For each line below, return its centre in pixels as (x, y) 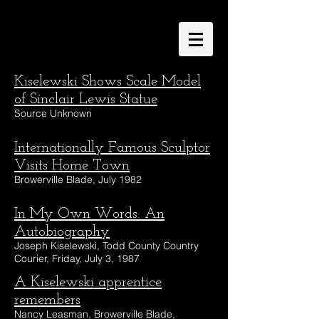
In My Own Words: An (89, 214)
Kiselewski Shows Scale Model (108, 82)
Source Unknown (53, 113)
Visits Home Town (72, 166)
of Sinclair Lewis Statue (86, 99)
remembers (47, 300)
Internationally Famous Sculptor (112, 148)
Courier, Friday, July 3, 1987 (77, 258)
